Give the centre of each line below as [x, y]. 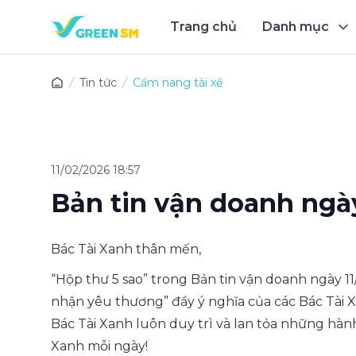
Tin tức [98, 83]
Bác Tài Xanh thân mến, [126, 249]
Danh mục [296, 27]
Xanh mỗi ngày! [99, 346]
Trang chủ [203, 27]
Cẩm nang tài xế [178, 83]
